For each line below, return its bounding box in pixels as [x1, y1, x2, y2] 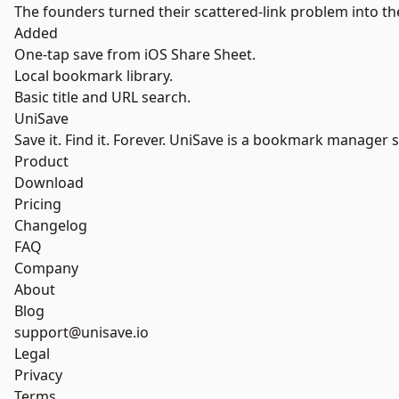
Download [14, 173, 84, 192]
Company [14, 258, 78, 278]
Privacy [14, 365, 62, 385]
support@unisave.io [14, 322, 149, 342]
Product [14, 151, 69, 171]
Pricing [14, 194, 61, 214]
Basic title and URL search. [14, 87, 191, 107]
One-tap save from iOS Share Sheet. [14, 45, 256, 64]
